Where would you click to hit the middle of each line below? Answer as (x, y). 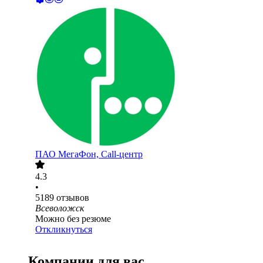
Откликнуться (64, 230)
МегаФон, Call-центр (100, 154)
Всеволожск (60, 208)
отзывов (73, 198)
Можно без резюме (73, 219)
